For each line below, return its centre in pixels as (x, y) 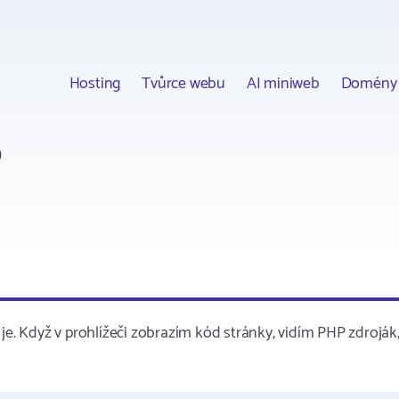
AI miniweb (283, 83)
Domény (369, 83)
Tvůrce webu (183, 83)
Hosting (95, 83)
